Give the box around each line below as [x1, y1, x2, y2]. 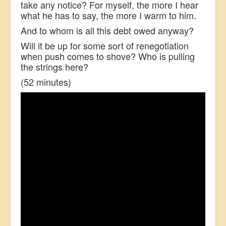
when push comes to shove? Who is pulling [21, 49, 195, 63]
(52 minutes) [21, 75, 71, 88]
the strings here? [21, 60, 88, 73]
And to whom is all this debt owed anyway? [21, 23, 194, 37]
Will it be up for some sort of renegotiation [21, 38, 189, 52]
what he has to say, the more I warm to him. [21, 8, 196, 22]
